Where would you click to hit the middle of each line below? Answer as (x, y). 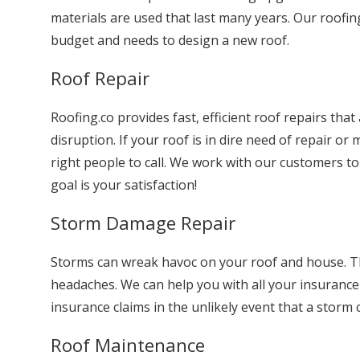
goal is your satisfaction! (123, 185)
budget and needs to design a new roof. (170, 40)
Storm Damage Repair (143, 223)
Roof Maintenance (127, 345)
